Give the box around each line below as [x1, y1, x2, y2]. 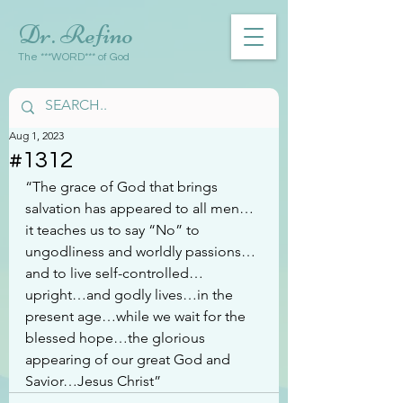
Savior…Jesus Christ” [25, 372, 161, 390]
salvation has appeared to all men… [25, 199, 254, 217]
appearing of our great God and [25, 350, 234, 368]
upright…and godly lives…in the [25, 285, 237, 303]
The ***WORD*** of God [18, 51, 130, 63]
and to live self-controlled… [25, 264, 203, 282]
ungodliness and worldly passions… [25, 242, 255, 260]
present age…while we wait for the [25, 307, 249, 325]
